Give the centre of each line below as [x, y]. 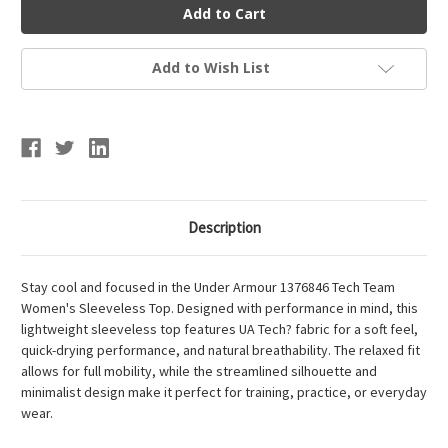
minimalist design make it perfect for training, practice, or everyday [224, 392]
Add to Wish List [211, 68]
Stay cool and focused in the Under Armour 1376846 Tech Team [208, 287]
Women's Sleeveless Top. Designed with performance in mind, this [219, 308]
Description [224, 228]
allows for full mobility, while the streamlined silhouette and [199, 371]
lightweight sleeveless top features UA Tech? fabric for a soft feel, [219, 329]
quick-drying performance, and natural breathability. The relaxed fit [220, 350]
